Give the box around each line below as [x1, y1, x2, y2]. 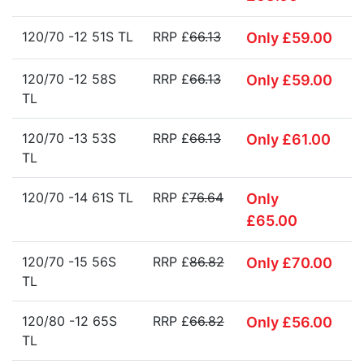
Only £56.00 [246, 314, 332, 331]
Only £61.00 [246, 131, 331, 148]
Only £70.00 [246, 254, 332, 271]
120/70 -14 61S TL [22, 189, 133, 206]
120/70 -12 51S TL [22, 28, 133, 45]
